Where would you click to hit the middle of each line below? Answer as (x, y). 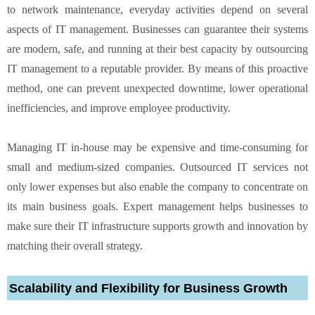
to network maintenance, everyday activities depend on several (157, 9)
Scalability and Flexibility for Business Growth (148, 288)
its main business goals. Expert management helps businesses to (157, 206)
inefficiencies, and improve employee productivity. (119, 108)
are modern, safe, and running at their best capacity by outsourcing (157, 49)
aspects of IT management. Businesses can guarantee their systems (157, 29)
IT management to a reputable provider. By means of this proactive (157, 68)
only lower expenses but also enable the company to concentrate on (157, 186)
